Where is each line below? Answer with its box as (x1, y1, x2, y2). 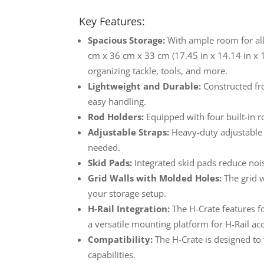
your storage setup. (88, 187, 167, 199)
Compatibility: (88, 233, 153, 245)
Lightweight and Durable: (88, 80, 202, 92)
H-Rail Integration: (88, 202, 170, 214)
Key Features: (79, 14, 146, 28)
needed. (88, 141, 121, 153)
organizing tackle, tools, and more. (88, 64, 228, 77)
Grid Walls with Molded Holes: (88, 171, 222, 184)
